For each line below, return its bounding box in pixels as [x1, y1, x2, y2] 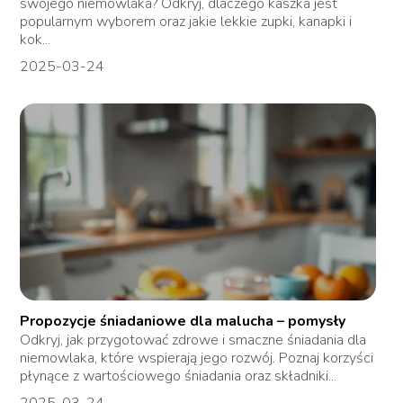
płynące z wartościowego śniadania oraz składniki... [20, 365, 337, 386]
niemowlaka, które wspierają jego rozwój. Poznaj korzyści [20, 347, 374, 368]
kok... [20, 29, 51, 49]
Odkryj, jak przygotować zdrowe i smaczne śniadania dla [20, 329, 367, 350]
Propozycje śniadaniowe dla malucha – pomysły [20, 310, 346, 331]
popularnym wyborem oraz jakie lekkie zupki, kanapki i [20, 11, 353, 31]
